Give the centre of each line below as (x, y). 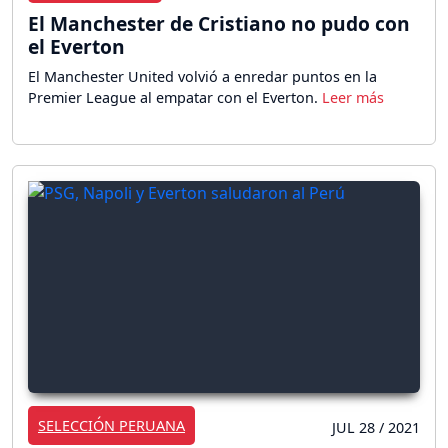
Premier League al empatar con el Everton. (175, 97)
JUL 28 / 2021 (376, 428)
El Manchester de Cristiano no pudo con (219, 23)
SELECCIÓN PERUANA (111, 426)
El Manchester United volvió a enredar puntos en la (202, 76)
